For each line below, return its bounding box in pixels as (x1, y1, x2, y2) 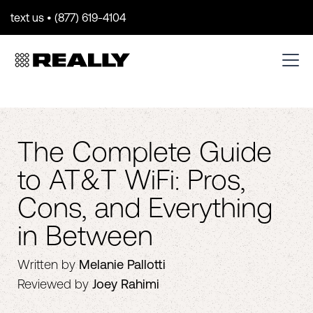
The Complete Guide (17, 136, 272, 167)
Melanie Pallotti (79, 257, 166, 272)
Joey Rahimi (92, 277, 159, 291)
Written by (17, 257, 75, 272)
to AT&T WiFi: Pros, (17, 163, 245, 195)
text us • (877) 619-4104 (10, 11, 126, 24)
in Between (17, 219, 153, 251)
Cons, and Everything (17, 191, 272, 223)
